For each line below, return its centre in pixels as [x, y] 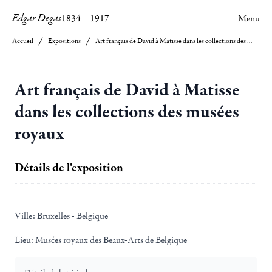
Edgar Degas [37, 18]
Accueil [23, 41]
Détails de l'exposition [69, 168]
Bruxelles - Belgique [72, 216]
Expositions [64, 41]
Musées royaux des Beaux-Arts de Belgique [110, 240]
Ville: [25, 216]
